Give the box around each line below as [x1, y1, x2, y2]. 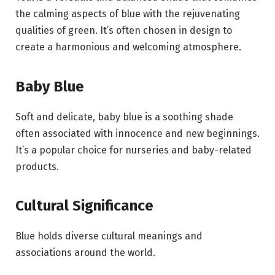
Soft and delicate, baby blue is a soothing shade [15, 110, 233, 123]
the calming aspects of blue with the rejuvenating [15, 8, 240, 20]
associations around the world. [15, 246, 155, 258]
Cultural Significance [15, 196, 153, 214]
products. [15, 160, 59, 172]
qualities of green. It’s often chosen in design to [15, 25, 232, 37]
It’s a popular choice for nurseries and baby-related [15, 144, 252, 156]
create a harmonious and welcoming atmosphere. [15, 41, 241, 53]
